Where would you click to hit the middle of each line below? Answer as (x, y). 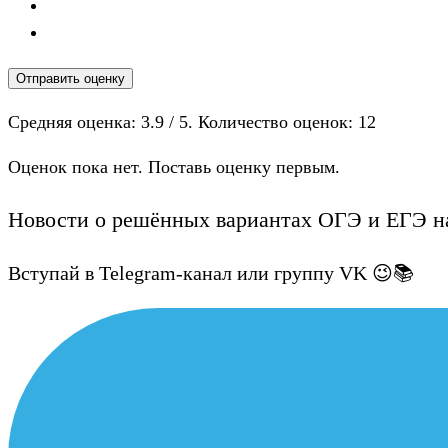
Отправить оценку (70, 79)
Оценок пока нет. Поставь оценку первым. (174, 167)
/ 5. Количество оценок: (261, 122)
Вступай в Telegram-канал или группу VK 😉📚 (211, 273)
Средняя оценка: (74, 122)
